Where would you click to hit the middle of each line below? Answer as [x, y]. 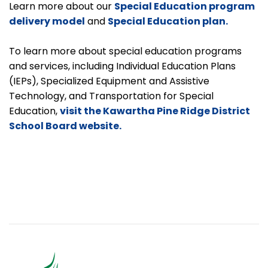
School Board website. [65, 126]
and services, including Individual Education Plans [122, 66]
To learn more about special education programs [125, 51]
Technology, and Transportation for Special [111, 96]
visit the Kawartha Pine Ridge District [155, 111]
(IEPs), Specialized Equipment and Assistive [109, 81]
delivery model [47, 21]
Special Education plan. [168, 21]
